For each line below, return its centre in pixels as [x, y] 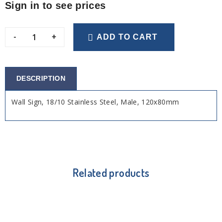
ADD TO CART [127, 37]
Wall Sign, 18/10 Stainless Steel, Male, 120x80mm [95, 102]
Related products [111, 172]
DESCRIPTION [41, 78]
